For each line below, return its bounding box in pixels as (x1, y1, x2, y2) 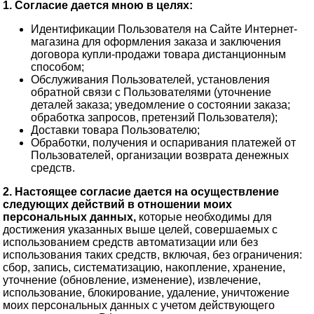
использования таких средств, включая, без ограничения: (3, 249, 302, 261)
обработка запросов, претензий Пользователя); (31, 111, 278, 124)
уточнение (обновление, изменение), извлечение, (3, 274, 261, 287)
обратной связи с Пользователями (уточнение (31, 86, 271, 99)
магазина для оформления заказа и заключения (31, 36, 281, 48)
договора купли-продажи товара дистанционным (31, 48, 286, 61)
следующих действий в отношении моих (3, 198, 232, 211)
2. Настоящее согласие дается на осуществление (3, 186, 279, 198)
